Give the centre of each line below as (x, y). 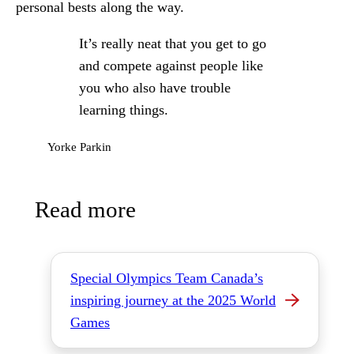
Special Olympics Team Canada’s (167, 278)
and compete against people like (171, 66)
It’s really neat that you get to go (173, 43)
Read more (85, 209)
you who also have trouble (155, 88)
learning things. (124, 110)
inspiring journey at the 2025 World (173, 300)
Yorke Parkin (79, 147)
